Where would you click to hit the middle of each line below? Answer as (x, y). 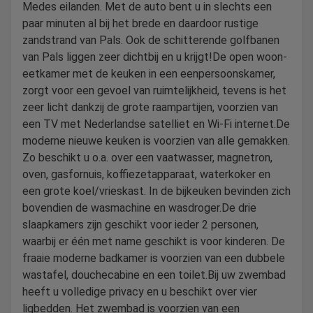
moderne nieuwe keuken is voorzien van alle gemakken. (156, 141)
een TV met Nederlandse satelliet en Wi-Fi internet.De (156, 124)
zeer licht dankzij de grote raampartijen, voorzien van (150, 107)
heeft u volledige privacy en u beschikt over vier (140, 292)
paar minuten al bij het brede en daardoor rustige (140, 23)
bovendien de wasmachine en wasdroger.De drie (139, 208)
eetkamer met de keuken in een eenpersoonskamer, (149, 74)
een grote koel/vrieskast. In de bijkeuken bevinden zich (156, 191)
